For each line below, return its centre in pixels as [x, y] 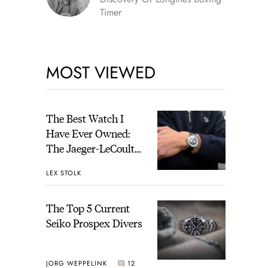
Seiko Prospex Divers [94, 223]
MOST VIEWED [100, 72]
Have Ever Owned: [88, 133]
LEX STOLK [63, 173]
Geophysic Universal [93, 163]
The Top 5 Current [88, 208]
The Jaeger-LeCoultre [95, 148]
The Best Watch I [85, 118]
